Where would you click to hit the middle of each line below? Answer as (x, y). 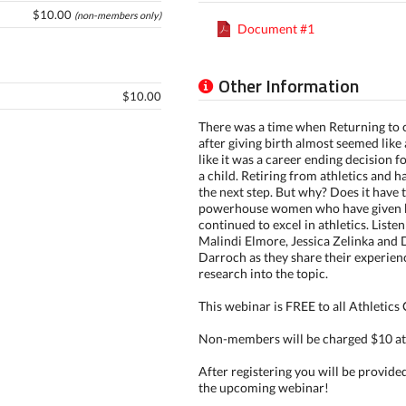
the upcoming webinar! (263, 387)
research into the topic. (263, 273)
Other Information (288, 86)
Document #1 (275, 29)
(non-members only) (118, 15)
